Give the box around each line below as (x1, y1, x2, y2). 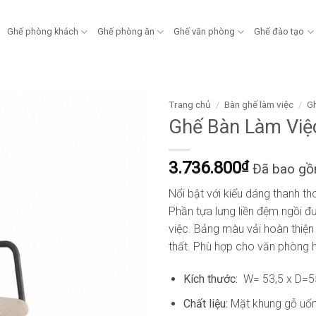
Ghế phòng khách (6, 26, 78, 37)
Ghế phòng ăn (97, 26, 155, 37)
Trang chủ (169, 99, 211, 110)
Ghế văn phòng (174, 26, 236, 37)
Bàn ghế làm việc (224, 99, 294, 110)
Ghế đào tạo (254, 26, 305, 37)
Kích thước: (183, 272, 243, 286)
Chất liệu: (183, 296, 231, 310)
